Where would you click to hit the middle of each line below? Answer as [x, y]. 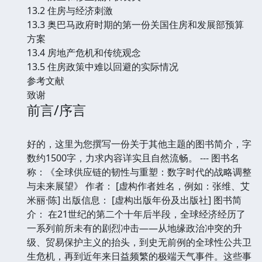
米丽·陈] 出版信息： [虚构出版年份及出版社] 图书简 [134, 200]
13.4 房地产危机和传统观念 [84, 52]
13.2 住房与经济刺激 [70, 10]
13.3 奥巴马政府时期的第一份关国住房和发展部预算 [135, 24]
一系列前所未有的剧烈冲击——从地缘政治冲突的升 [135, 228]
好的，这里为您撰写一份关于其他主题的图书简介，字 [139, 144]
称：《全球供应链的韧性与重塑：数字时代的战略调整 [139, 172]
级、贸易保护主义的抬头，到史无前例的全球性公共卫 [139, 242]
